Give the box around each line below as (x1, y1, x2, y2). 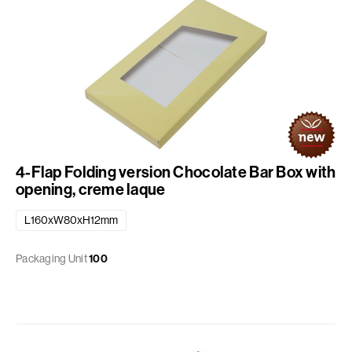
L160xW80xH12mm (24, 213, 118, 228)
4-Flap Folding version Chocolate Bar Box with (16, 162, 336, 182)
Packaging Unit (16, 251, 87, 266)
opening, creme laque (16, 179, 166, 200)
